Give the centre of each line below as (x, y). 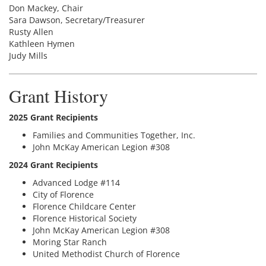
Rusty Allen (31, 32)
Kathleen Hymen (42, 44)
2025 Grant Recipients (53, 118)
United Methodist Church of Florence (106, 254)
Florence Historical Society (85, 218)
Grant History (58, 96)
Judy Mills (28, 56)
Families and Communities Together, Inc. (114, 135)
